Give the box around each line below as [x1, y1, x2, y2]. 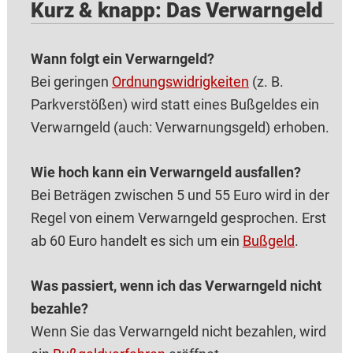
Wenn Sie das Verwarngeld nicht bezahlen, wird [30, 323, 326, 340]
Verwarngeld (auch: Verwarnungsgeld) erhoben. [30, 119, 329, 136]
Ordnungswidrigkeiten [111, 73, 249, 91]
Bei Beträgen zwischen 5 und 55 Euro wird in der [30, 187, 329, 204]
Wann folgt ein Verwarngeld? [30, 50, 214, 68]
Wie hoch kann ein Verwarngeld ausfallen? [30, 164, 301, 181]
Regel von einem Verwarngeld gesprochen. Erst [30, 210, 326, 227]
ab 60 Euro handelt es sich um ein [30, 232, 243, 250]
